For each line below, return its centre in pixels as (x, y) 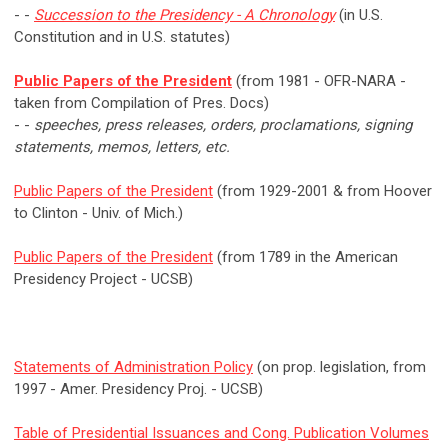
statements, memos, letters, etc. (122, 147)
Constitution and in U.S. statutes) (122, 37)
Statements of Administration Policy (133, 367)
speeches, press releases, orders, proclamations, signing (223, 125)
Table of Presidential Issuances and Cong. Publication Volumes (221, 433)
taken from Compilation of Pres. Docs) (141, 103)
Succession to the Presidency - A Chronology (184, 15)
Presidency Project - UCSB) (103, 279)
